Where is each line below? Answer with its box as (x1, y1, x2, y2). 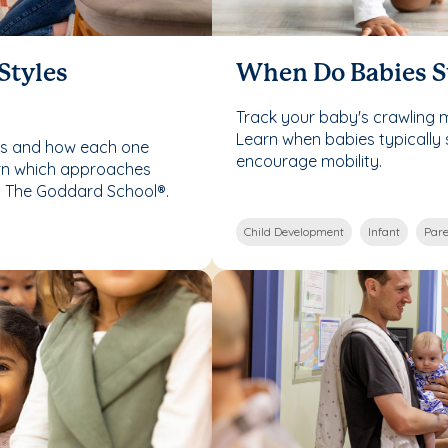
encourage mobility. (236, 150, 382, 171)
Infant (368, 223, 400, 239)
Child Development (244, 223, 344, 239)
